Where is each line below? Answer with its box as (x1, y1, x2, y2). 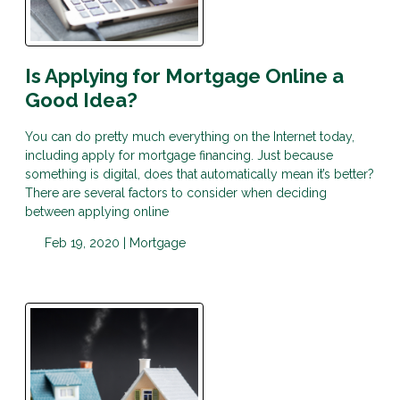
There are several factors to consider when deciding (25, 186, 327, 201)
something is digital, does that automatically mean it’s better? (25, 167, 374, 182)
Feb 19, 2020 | (40, 236, 129, 251)
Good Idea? (25, 88, 137, 112)
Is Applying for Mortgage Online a (25, 64, 344, 88)
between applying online (25, 204, 169, 220)
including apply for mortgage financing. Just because (25, 148, 333, 163)
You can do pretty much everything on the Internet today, (25, 129, 354, 145)
